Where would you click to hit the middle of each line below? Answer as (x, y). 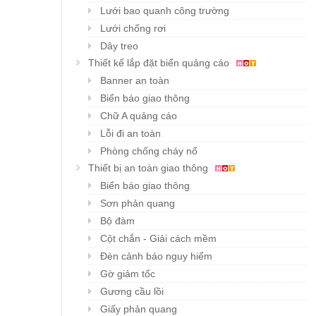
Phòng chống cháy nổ (149, 151)
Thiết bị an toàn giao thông (150, 168)
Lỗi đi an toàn (130, 134)
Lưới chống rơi (133, 29)
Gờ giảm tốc (128, 274)
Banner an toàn (135, 81)
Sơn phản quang (138, 203)
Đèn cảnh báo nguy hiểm (156, 256)
